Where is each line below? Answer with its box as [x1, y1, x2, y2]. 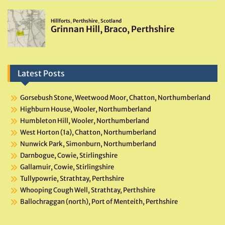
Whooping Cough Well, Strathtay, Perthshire [20, 186, 155, 195]
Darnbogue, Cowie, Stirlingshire [20, 151, 118, 160]
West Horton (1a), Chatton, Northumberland [20, 128, 156, 137]
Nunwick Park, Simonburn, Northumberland [20, 140, 156, 149]
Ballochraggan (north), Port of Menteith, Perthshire [20, 197, 178, 206]
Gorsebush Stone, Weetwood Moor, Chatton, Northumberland [20, 93, 210, 102]
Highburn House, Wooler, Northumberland [20, 105, 151, 114]
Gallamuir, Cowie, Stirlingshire [20, 163, 114, 172]
